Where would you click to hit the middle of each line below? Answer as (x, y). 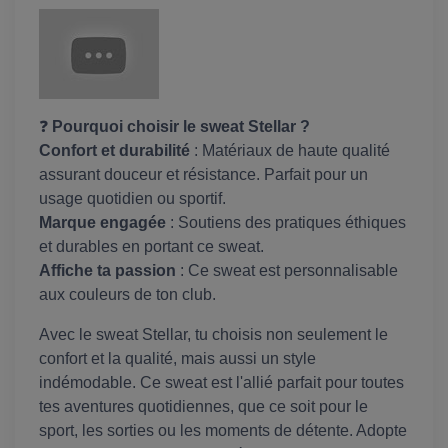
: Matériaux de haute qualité (290, 151)
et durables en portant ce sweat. (151, 247)
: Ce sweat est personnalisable (287, 271)
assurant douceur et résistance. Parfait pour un (203, 175)
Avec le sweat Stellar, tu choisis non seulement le (213, 335)
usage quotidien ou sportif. (132, 199)
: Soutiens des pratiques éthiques (286, 223)
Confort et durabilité (114, 151)
